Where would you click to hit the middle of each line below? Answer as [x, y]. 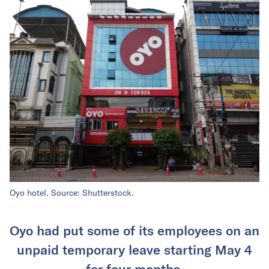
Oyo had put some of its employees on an [134, 230]
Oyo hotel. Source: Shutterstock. [72, 193]
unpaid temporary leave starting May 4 [134, 249]
